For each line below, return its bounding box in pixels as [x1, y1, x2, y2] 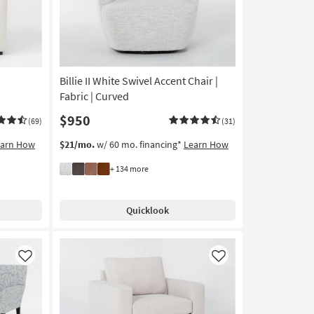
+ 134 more [109, 163, 149, 175]
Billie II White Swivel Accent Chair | [59, 74, 218, 88]
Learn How [183, 138, 228, 151]
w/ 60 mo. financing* [94, 138, 184, 151]
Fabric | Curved [59, 89, 129, 104]
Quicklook [125, 204, 169, 217]
